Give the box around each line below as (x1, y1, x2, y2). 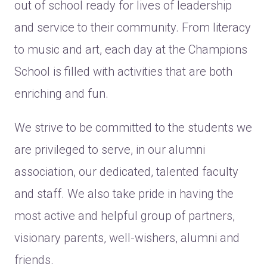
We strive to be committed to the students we (14, 120, 252, 135)
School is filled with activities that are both (14, 64, 232, 79)
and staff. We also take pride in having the (14, 187, 234, 201)
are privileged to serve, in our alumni (14, 142, 205, 157)
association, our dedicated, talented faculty (14, 164, 238, 179)
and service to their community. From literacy (14, 20, 251, 35)
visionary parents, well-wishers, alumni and (14, 231, 240, 245)
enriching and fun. (14, 86, 108, 101)
